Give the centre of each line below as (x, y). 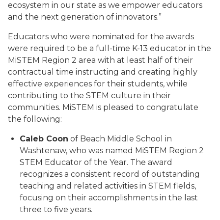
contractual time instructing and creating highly (103, 72)
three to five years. (56, 209)
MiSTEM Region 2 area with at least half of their (100, 60)
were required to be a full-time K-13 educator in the (110, 48)
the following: (35, 119)
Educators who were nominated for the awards (101, 37)
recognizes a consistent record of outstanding (110, 174)
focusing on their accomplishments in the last (109, 198)
